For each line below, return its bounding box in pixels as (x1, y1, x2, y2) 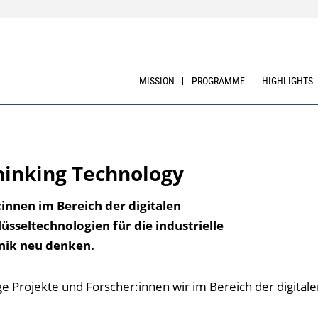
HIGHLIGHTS (262, 75, 314, 87)
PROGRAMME (192, 75, 246, 87)
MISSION (139, 75, 175, 87)
